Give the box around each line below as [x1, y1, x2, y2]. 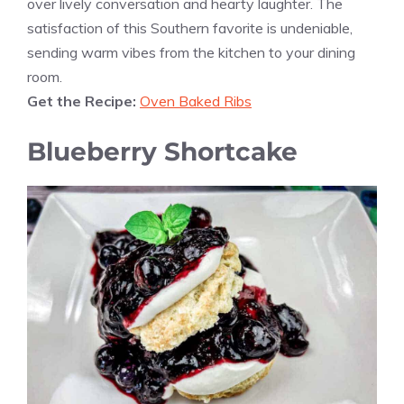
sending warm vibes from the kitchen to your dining [27, 42, 355, 61]
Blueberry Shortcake [27, 135, 298, 167]
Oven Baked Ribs [140, 91, 252, 110]
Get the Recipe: [27, 91, 140, 110]
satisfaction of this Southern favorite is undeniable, [27, 18, 353, 37]
